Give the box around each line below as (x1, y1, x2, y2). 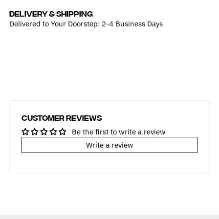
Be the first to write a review (71, 127, 166, 136)
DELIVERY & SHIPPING (9, 8, 93, 18)
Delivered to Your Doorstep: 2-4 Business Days (9, 19, 163, 28)
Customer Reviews (21, 112, 102, 122)
